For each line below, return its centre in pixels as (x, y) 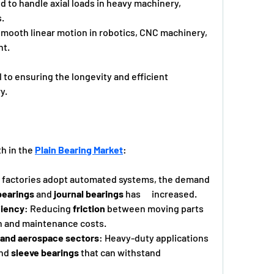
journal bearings (89, 193)
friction (89, 208)
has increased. (160, 193)
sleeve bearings (45, 252)
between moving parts (154, 208)
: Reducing (49, 208)
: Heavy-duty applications (154, 237)
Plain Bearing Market (79, 149)
